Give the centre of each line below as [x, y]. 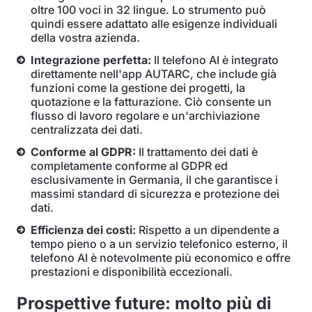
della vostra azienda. [85, 38]
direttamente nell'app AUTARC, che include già [154, 74]
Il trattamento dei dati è [197, 152]
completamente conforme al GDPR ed [129, 166]
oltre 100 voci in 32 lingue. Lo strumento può [148, 10]
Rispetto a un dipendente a [208, 230]
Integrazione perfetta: [91, 60]
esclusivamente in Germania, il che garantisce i [154, 180]
